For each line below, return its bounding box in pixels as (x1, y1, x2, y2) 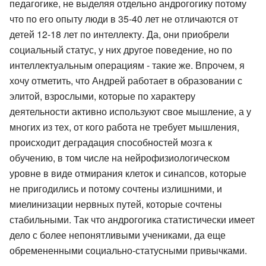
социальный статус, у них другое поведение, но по (9, 43, 232, 57)
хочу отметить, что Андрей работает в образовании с (9, 74, 242, 88)
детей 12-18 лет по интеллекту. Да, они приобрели (9, 27, 229, 42)
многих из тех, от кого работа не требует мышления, (9, 120, 239, 134)
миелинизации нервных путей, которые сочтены (9, 197, 222, 211)
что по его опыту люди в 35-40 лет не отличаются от (9, 12, 238, 26)
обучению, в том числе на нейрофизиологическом (9, 151, 230, 165)
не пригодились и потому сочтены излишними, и (9, 182, 222, 196)
